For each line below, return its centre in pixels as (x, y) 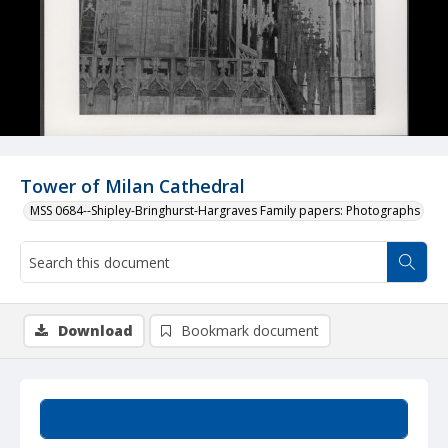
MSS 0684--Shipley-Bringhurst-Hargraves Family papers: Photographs (225, 210)
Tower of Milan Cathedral (132, 186)
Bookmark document (250, 330)
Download (95, 330)
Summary (224, 418)
